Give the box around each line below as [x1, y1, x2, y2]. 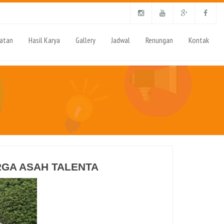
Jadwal [111, 35, 130, 45]
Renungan [145, 35, 173, 45]
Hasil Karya [28, 35, 60, 45]
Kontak [188, 35, 209, 45]
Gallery [75, 35, 95, 45]
